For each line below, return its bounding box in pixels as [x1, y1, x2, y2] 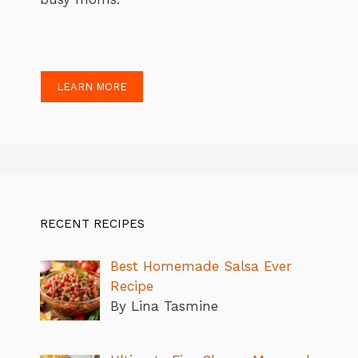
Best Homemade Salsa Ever [109, 257, 292, 274]
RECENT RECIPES [40, 216, 145, 231]
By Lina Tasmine [109, 297, 218, 314]
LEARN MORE [57, 80, 127, 93]
